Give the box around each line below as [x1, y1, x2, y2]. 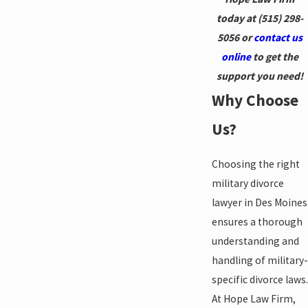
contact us [253, 31, 302, 45]
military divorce [211, 176, 284, 190]
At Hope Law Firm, [211, 291, 296, 305]
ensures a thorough [211, 214, 302, 228]
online [221, 50, 251, 64]
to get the [250, 50, 298, 64]
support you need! [216, 69, 303, 83]
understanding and [211, 234, 299, 247]
